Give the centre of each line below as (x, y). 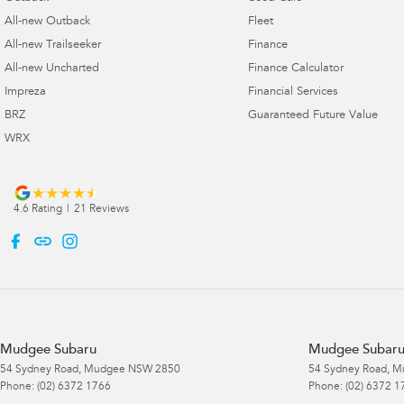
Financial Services (293, 92)
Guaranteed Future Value (312, 115)
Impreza (25, 92)
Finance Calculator (295, 69)
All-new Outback (47, 22)
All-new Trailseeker (53, 45)
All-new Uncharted (52, 69)
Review (106, 209)
